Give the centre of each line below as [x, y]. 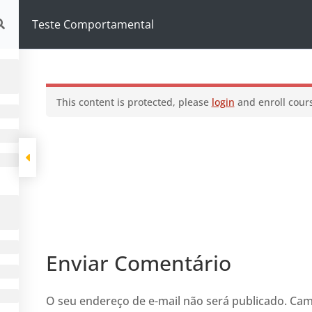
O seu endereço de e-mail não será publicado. [166, 301]
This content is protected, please [134, 102]
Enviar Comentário [138, 263]
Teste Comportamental [93, 24]
